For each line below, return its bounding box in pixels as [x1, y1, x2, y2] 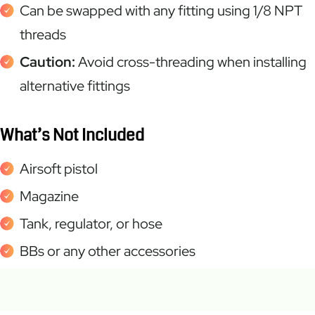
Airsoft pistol [20, 160, 98, 179]
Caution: [20, 52, 75, 71]
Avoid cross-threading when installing [75, 52, 307, 71]
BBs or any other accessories [20, 242, 195, 261]
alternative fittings [20, 76, 130, 95]
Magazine [20, 187, 79, 206]
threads [20, 25, 66, 44]
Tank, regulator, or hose [20, 214, 162, 233]
